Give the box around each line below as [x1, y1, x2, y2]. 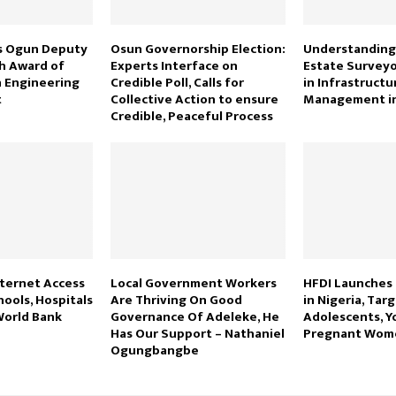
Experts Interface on [110, 54, 238, 77]
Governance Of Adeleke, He [110, 305, 279, 328]
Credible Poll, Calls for [110, 71, 244, 94]
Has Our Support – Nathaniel [110, 322, 285, 345]
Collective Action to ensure [110, 88, 278, 110]
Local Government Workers [110, 271, 277, 294]
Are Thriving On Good [110, 288, 242, 311]
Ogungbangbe [110, 339, 202, 362]
